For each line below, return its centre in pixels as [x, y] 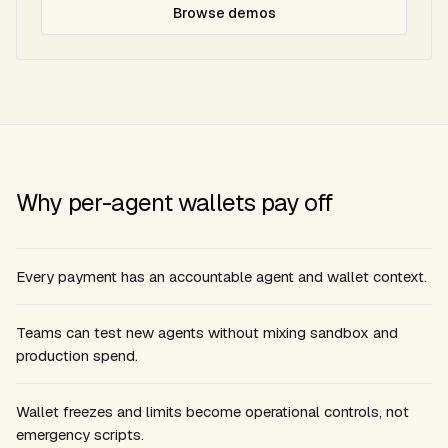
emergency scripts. [80, 434]
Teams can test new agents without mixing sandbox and [207, 332]
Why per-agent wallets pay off [174, 202]
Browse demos [224, 13]
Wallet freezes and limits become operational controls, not [212, 411]
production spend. [77, 355]
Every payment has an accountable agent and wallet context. [221, 276]
